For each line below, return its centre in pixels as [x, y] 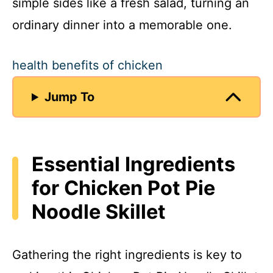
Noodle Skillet [99, 212]
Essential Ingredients [133, 165]
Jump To [70, 97]
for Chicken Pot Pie [123, 188]
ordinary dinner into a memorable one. [122, 25]
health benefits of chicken [87, 66]
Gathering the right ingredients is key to [127, 254]
